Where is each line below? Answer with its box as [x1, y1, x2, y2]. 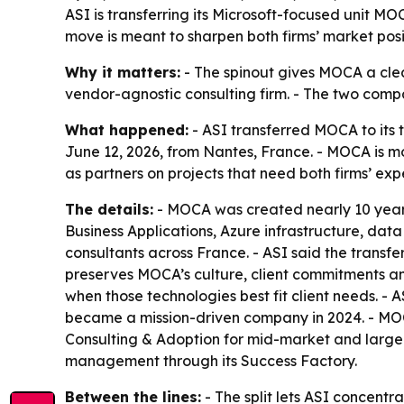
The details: [65, 200, 153, 218]
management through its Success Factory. [65, 352, 357, 370]
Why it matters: [65, 63, 180, 81]
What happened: [65, 121, 188, 139]
